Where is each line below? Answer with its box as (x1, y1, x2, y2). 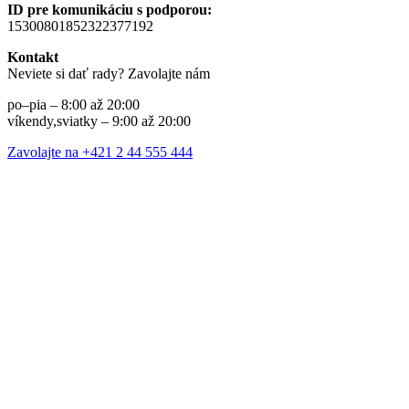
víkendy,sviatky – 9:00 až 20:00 (7, 113, 191, 130)
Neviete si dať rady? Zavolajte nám (7, 66, 210, 82)
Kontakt (7, 49, 58, 66)
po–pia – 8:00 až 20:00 (7, 97, 140, 113)
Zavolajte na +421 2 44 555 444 (7, 144, 193, 161)
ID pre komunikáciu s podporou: (7, 2, 212, 18)
